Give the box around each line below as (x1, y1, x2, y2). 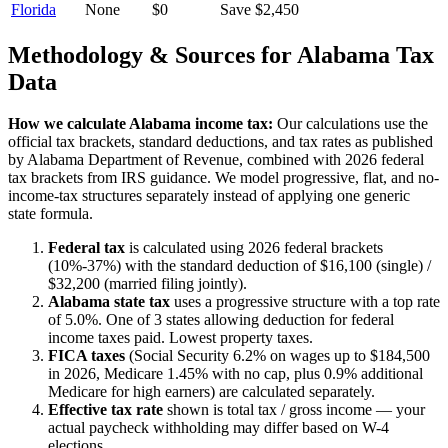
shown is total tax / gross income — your (163, 401, 425, 419)
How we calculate (8, 115, 129, 133)
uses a (170, 293, 216, 311)
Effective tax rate (48, 401, 163, 419)
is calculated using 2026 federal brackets (125, 239, 383, 257)
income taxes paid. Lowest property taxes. (48, 329, 313, 347)
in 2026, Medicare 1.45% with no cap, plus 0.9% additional (48, 365, 423, 383)
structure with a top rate (288, 293, 440, 311)
